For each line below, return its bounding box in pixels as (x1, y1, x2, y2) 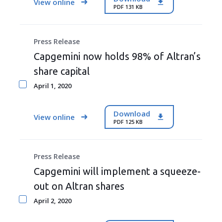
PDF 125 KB (113, 117, 143, 125)
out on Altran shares (34, 180, 124, 192)
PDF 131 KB (113, 2, 143, 10)
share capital (34, 65, 90, 77)
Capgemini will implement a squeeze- (34, 166, 201, 177)
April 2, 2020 (34, 196, 71, 205)
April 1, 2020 (34, 81, 71, 90)
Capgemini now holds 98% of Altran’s (34, 51, 201, 62)
